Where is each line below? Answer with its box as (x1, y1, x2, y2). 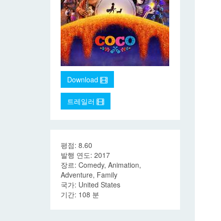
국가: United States (61, 180, 120, 189)
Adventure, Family (61, 170, 117, 180)
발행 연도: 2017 (61, 150, 110, 160)
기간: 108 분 (61, 189, 99, 199)
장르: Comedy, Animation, (61, 160, 141, 170)
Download (67, 74, 100, 84)
